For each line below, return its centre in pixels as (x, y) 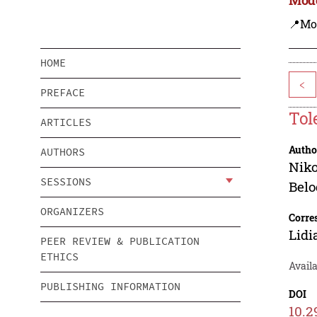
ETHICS (59, 257)
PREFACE (63, 93)
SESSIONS (66, 182)
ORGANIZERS (72, 212)
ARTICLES (66, 122)
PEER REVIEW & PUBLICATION (120, 241)
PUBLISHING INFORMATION (110, 287)
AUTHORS (63, 152)
